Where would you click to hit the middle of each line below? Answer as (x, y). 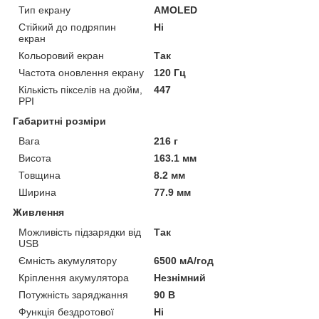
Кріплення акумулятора (74, 278)
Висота (35, 158)
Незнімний (180, 278)
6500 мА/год (184, 261)
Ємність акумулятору (68, 261)
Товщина (40, 176)
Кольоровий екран (61, 56)
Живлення (38, 213)
